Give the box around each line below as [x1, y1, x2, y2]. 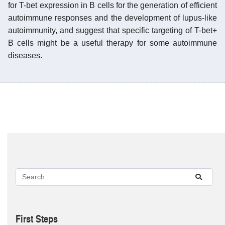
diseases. [8, 51, 42, 60]
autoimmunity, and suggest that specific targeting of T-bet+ [8, 26, 217, 35]
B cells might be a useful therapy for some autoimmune [8, 38, 217, 47]
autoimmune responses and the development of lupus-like [8, 13, 217, 22]
